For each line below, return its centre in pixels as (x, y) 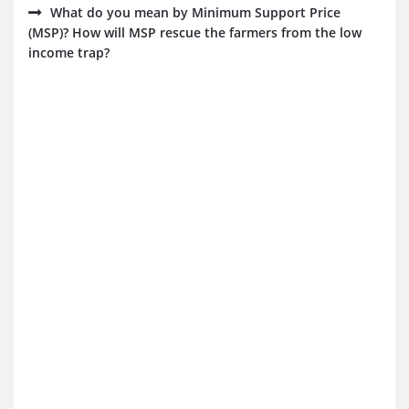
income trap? (69, 52)
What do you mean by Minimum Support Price (195, 12)
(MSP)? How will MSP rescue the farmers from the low (195, 32)
